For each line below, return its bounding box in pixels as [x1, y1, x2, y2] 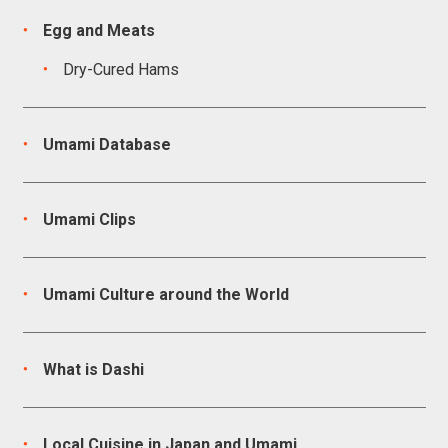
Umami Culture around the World [42, 285, 289, 304]
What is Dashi [42, 360, 144, 379]
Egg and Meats [42, 21, 155, 40]
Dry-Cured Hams [62, 60, 179, 79]
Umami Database [42, 135, 171, 154]
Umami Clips [42, 210, 136, 229]
